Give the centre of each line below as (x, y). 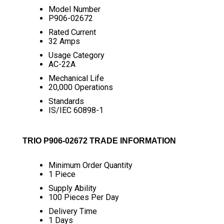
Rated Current (72, 32)
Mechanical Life (76, 78)
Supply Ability (72, 188)
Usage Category (76, 55)
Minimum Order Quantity (90, 165)
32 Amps (64, 41)
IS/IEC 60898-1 (76, 110)
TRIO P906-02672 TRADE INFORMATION (99, 141)
